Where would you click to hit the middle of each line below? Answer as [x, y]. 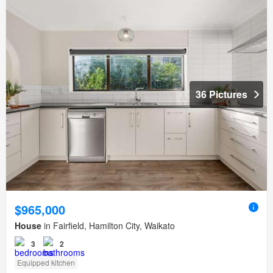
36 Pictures [222, 94]
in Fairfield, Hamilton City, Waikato [108, 225]
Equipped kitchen [46, 262]
